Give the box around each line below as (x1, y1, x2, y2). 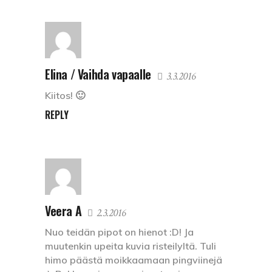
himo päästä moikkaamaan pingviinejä (45, 254, 222, 267)
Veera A (45, 202, 82, 220)
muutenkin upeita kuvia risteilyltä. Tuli (45, 240, 216, 253)
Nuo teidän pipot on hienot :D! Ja (45, 226, 194, 239)
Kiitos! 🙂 (45, 89, 85, 102)
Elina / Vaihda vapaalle (45, 65, 151, 84)
